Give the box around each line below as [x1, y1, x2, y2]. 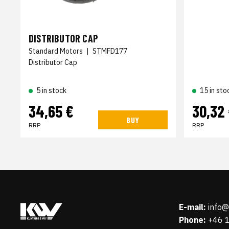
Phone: [178, 215, 206, 225]
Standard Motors [29, 46, 83, 56]
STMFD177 [93, 46, 127, 56]
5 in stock [36, 85, 66, 95]
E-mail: [178, 202, 206, 212]
